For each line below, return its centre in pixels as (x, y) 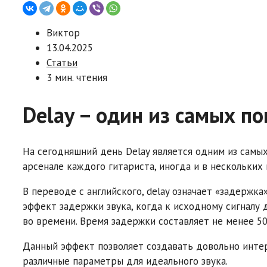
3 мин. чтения (77, 78)
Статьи (62, 63)
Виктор (63, 33)
